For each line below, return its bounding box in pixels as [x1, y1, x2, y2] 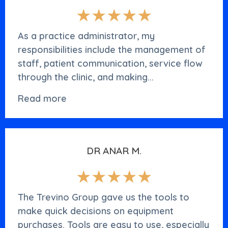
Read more [18, 92, 67, 104]
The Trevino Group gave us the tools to [18, 191, 189, 203]
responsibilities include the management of [18, 44, 206, 56]
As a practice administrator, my [18, 30, 155, 42]
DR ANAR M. [87, 144, 141, 157]
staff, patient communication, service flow [18, 58, 203, 70]
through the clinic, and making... [18, 71, 154, 83]
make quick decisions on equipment [18, 205, 174, 217]
